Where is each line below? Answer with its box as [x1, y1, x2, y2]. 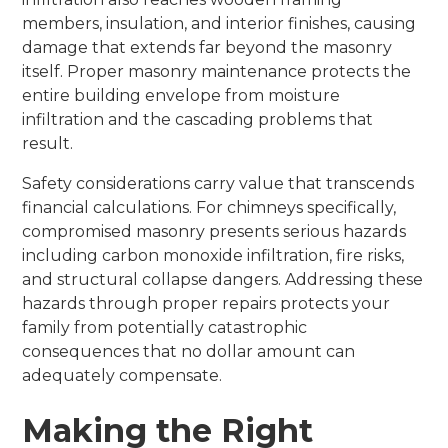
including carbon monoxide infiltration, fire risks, [22, 245, 405, 265]
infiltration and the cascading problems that [22, 109, 374, 129]
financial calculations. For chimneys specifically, [22, 197, 397, 217]
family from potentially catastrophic [22, 317, 308, 337]
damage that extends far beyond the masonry [22, 37, 393, 57]
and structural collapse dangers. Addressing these [22, 269, 424, 289]
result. [22, 133, 74, 153]
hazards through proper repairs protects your [22, 293, 391, 313]
